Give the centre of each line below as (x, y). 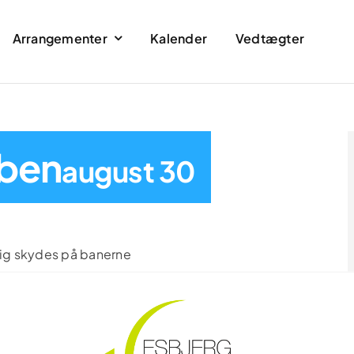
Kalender (179, 38)
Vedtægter (270, 38)
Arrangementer (60, 38)
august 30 (128, 171)
